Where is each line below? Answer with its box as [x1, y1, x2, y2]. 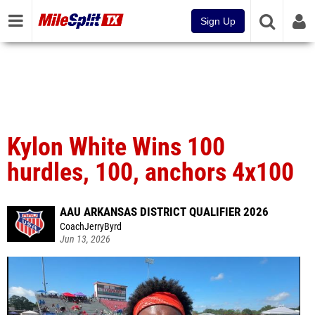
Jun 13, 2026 [60, 233, 110, 245]
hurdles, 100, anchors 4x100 [7, 157, 294, 187]
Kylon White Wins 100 [7, 132, 225, 162]
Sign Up [200, 15, 236, 27]
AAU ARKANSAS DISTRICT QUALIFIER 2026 [60, 205, 269, 219]
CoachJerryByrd [60, 221, 122, 233]
